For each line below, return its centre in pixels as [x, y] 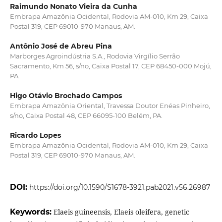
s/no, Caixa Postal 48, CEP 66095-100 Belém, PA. [86, 116]
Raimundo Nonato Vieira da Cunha [73, 7]
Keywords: [31, 212]
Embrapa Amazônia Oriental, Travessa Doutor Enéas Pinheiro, [110, 106]
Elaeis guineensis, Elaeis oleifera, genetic [121, 212]
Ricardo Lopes [35, 136]
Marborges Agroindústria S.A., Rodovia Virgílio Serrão [95, 56]
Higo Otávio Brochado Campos [66, 96]
